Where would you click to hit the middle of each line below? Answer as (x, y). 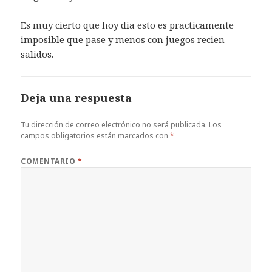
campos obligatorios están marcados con (96, 136)
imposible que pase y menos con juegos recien (123, 40)
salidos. (37, 54)
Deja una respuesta (76, 98)
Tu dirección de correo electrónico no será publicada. (114, 125)
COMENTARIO (49, 161)
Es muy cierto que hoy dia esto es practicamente (127, 25)
